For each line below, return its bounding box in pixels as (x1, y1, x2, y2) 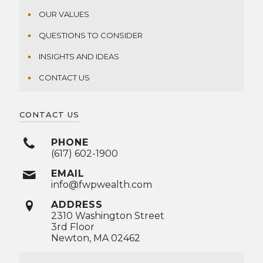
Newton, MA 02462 (50, 232, 140, 244)
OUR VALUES (39, 9, 89, 19)
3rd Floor (50, 221, 95, 233)
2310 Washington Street (50, 210, 164, 222)
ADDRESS (50, 199, 103, 211)
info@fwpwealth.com (50, 179, 152, 191)
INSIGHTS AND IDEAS (39, 52, 119, 62)
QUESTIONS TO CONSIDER (39, 31, 143, 41)
